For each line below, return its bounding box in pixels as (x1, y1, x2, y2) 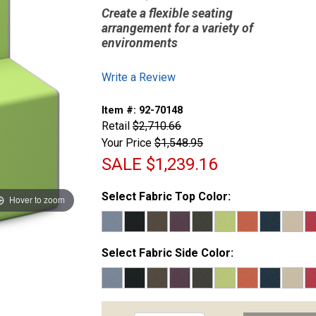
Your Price (102, 135, 152, 150)
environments (102, 35, 178, 50)
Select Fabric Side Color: (102, 245, 233, 260)
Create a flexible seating (102, 6, 233, 20)
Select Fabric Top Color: (102, 189, 231, 203)
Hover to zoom (8, 193, 65, 206)
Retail (102, 119, 130, 133)
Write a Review (102, 70, 176, 84)
